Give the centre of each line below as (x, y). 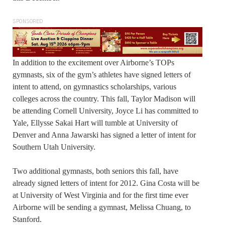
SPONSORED (28, 21)
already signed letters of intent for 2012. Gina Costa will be (106, 183)
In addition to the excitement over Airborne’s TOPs (93, 62)
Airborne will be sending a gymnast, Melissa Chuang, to (102, 207)
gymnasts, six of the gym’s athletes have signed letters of (102, 74)
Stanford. (27, 219)
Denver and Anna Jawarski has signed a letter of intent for (104, 135)
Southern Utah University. (54, 147)
